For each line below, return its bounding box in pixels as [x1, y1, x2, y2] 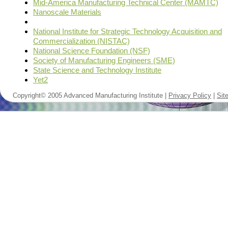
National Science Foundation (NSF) [33, 46, 150, 55]
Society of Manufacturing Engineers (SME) [33, 56, 175, 65]
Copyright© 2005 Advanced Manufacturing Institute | [13, 92, 168, 99]
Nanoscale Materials [33, 8, 101, 17]
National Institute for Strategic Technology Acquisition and [33, 27, 222, 36]
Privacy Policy [168, 92, 211, 99]
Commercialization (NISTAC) [33, 37, 130, 46]
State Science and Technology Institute [33, 66, 161, 75]
